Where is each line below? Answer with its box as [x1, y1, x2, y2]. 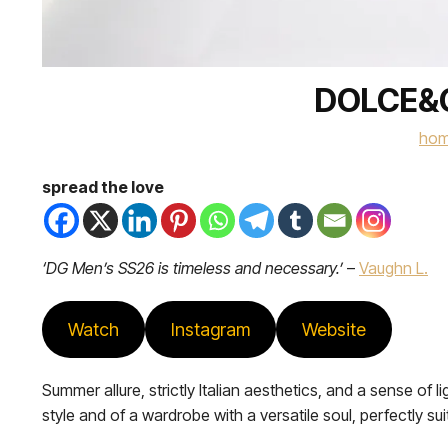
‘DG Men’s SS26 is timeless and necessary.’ [42, 258, 343, 278]
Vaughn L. [359, 258, 428, 278]
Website [301, 319, 366, 340]
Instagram [170, 319, 250, 340]
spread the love [42, 177, 164, 197]
